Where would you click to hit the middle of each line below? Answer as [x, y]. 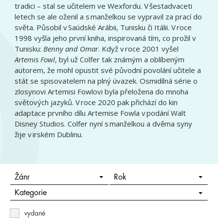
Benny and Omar [71, 49]
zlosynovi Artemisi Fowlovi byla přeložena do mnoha [101, 91]
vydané [35, 213]
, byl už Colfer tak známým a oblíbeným [120, 59]
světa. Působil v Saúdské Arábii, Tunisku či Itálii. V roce [103, 27]
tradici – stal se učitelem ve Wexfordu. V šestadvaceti [103, 6]
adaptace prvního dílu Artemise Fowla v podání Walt [100, 113]
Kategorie [30, 193]
